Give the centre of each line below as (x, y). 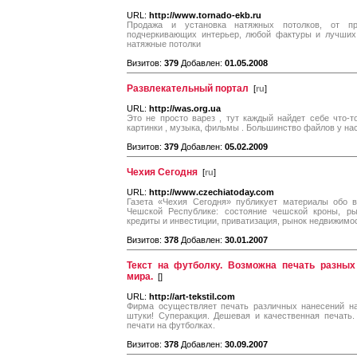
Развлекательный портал (188, 88)
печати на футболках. (171, 325)
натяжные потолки (164, 44)
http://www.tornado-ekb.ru (205, 15)
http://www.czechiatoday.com (212, 192)
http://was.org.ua (185, 108)
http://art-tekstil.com (192, 296)
